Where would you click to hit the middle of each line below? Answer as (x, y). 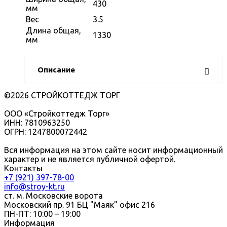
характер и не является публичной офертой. (90, 159)
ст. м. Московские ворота (53, 195)
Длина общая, (53, 30)
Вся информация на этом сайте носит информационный (113, 150)
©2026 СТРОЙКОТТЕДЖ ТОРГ (62, 95)
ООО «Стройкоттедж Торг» (57, 113)
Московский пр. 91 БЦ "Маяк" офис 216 (80, 204)
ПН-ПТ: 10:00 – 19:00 (42, 214)
